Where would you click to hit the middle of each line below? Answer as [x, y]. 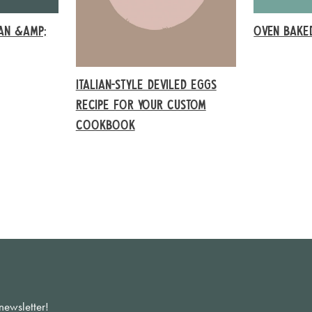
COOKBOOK [105, 124]
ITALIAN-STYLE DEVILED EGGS [146, 84]
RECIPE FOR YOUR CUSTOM [141, 104]
